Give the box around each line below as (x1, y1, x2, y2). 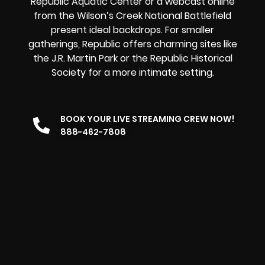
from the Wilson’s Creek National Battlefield (34, 9, 231, 23)
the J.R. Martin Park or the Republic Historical (33, 51, 232, 66)
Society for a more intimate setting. (51, 66, 214, 80)
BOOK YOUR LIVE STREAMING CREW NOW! (60, 112, 234, 125)
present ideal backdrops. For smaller (51, 23, 214, 37)
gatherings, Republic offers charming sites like (28, 37, 237, 51)
